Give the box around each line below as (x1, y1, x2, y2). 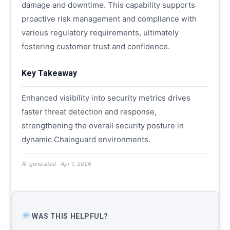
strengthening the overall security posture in (21, 121, 184, 130)
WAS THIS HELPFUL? (30, 212, 109, 220)
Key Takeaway (21, 68, 77, 78)
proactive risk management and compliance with (21, 14, 197, 24)
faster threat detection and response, (21, 107, 157, 117)
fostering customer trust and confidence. (21, 42, 170, 51)
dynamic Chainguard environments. (21, 135, 150, 144)
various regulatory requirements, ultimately (21, 28, 179, 37)
